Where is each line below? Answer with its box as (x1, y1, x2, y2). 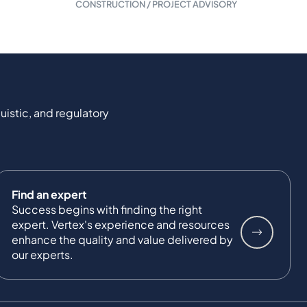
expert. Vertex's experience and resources (12, 217, 230, 232)
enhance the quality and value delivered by (12, 232, 233, 247)
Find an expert (12, 186, 87, 201)
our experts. (12, 247, 73, 262)
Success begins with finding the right (12, 201, 202, 217)
